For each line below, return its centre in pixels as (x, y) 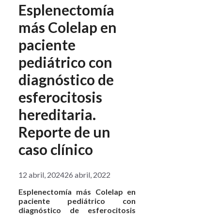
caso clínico (56, 149)
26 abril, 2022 (87, 174)
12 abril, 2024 (41, 174)
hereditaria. (57, 114)
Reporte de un (64, 132)
